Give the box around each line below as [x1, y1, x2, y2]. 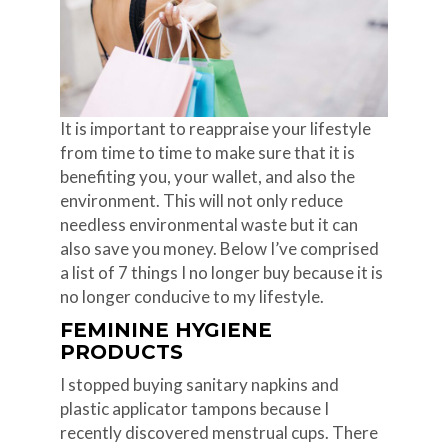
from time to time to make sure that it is [59, 141, 355, 163]
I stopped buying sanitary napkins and [59, 373, 339, 395]
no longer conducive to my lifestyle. [59, 285, 324, 307]
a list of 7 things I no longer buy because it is [59, 261, 383, 283]
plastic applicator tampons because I [59, 397, 329, 419]
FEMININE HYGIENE [59, 317, 272, 342]
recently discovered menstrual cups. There [59, 421, 378, 443]
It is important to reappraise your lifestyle [59, 117, 371, 139]
